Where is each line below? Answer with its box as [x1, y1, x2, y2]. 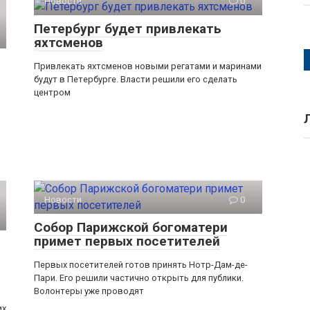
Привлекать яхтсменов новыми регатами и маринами [34, 61, 262, 72]
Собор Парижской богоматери [34, 219, 228, 236]
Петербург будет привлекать [34, 21, 221, 37]
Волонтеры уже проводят [34, 286, 144, 297]
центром [34, 87, 71, 98]
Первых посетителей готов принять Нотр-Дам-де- [34, 259, 248, 271]
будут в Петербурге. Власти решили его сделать [34, 74, 237, 85]
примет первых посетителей [34, 233, 220, 250]
